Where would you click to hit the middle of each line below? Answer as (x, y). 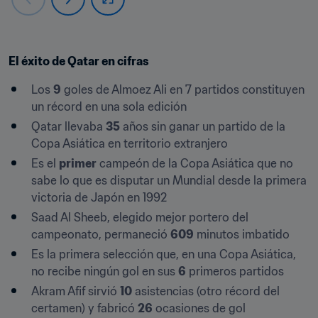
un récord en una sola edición (109, 106)
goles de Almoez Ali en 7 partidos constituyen (183, 89)
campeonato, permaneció (101, 234)
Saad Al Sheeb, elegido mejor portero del (140, 217)
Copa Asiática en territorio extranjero (130, 143)
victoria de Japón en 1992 (99, 197)
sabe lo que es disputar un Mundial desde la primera (169, 180)
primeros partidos (235, 271)
